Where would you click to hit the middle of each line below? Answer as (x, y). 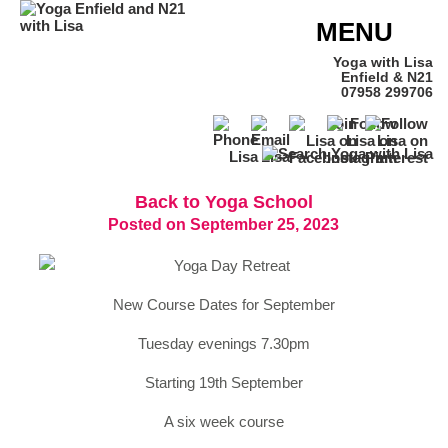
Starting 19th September (223, 383)
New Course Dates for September (223, 305)
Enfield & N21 (387, 77)
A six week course (223, 422)
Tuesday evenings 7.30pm (223, 344)
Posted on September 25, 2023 (224, 225)
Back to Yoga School (223, 201)
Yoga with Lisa (383, 62)
